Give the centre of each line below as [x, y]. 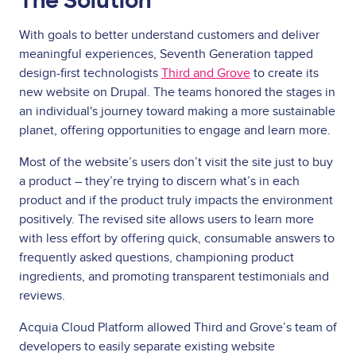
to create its [284, 73]
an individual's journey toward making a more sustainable [177, 111]
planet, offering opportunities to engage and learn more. [175, 130]
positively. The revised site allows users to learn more [166, 219]
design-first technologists [90, 73]
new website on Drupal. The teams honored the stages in [177, 92]
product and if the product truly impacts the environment [176, 200]
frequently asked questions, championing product [157, 257]
